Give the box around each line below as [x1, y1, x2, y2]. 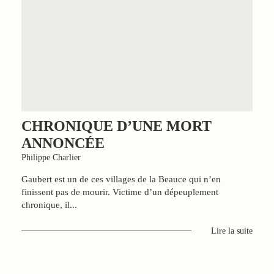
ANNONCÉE [21, 135, 105, 151]
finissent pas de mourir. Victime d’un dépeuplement [21, 187, 218, 197]
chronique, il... [21, 199, 77, 210]
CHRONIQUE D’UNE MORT [21, 117, 212, 134]
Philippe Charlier [21, 152, 81, 162]
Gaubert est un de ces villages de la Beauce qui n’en [21, 174, 221, 184]
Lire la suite [211, 226, 253, 235]
